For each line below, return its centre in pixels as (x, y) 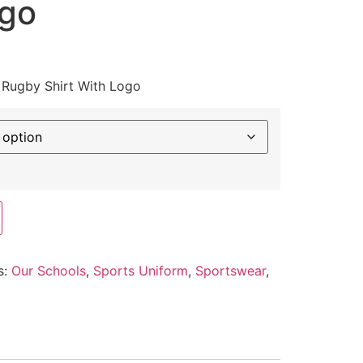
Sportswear (230, 270)
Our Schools (48, 270)
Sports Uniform (140, 270)
